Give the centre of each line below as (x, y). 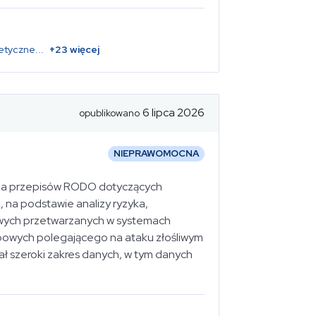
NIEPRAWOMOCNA (156, 154)
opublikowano (109, 113)
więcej (84, 49)
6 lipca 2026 (174, 113)
